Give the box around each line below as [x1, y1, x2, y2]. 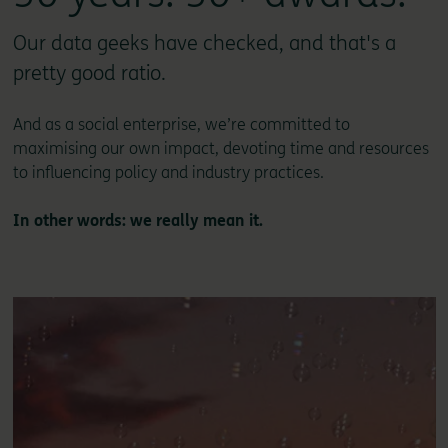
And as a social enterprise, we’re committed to [12, 114, 350, 134]
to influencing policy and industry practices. [12, 162, 324, 182]
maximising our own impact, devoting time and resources [12, 138, 429, 158]
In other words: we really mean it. [12, 210, 263, 230]
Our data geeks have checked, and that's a [12, 31, 396, 55]
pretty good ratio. [12, 61, 166, 85]
